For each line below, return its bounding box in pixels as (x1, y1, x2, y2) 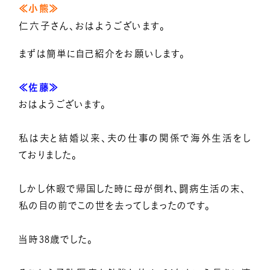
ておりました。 (19, 150, 78, 160)
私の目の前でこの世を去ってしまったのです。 (19, 201, 211, 211)
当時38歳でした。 (19, 234, 93, 245)
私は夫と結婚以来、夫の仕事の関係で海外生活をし (19, 133, 251, 143)
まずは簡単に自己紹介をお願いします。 (19, 49, 186, 59)
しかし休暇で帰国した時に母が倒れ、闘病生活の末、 (19, 184, 246, 194)
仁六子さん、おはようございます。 (19, 21, 166, 31)
